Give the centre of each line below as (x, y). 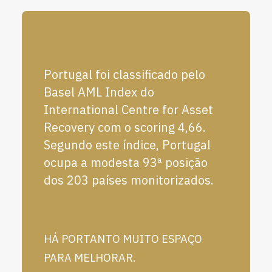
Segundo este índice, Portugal (127, 145)
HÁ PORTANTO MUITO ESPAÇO (123, 239)
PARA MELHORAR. (90, 258)
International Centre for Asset (128, 110)
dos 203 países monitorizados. (129, 180)
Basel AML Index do (99, 92)
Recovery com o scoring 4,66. (125, 127)
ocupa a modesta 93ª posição (126, 162)
